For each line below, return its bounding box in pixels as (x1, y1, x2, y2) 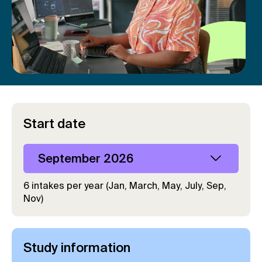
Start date (23, 116, 85, 130)
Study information (23, 240, 130, 254)
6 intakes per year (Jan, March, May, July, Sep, (23, 180, 226, 191)
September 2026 (38, 151, 133, 165)
